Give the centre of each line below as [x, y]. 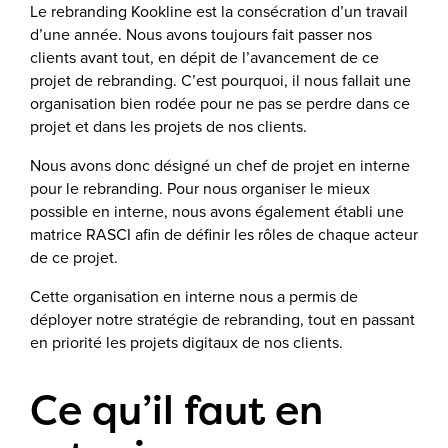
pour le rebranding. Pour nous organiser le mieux [200, 188]
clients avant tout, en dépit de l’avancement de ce [204, 57]
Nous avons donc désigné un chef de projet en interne [220, 165]
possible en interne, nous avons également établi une [217, 211]
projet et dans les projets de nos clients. [170, 126]
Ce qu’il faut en [176, 409]
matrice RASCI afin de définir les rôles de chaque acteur [224, 234]
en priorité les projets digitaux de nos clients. [186, 342]
